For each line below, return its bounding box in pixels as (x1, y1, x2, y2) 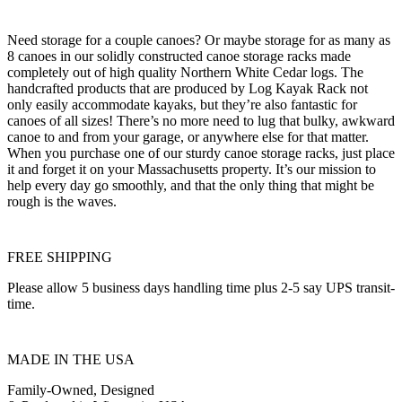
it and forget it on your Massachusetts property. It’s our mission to (7, 162, 376, 178)
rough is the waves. (7, 194, 117, 210)
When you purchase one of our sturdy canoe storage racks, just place (7, 145, 395, 162)
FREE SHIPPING (7, 249, 112, 266)
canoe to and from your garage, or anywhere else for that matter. (7, 129, 369, 145)
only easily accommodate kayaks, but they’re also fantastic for (7, 97, 357, 113)
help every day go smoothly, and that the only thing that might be (7, 178, 374, 194)
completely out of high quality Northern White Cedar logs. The (7, 65, 363, 81)
